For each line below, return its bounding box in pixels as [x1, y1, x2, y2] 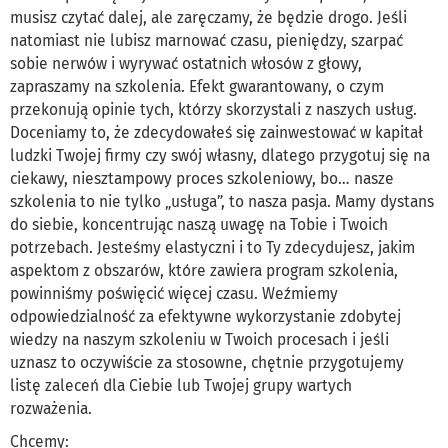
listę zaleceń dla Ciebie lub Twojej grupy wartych [10, 376, 352, 396]
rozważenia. [10, 399, 96, 419]
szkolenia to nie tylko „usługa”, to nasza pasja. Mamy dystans [10, 192, 434, 212]
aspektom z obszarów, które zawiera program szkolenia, [10, 261, 398, 281]
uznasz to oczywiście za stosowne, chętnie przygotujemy [10, 353, 404, 373]
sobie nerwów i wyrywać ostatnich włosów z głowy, [10, 54, 362, 74]
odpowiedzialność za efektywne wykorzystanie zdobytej [10, 307, 401, 327]
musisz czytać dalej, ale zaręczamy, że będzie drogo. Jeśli [10, 8, 407, 28]
